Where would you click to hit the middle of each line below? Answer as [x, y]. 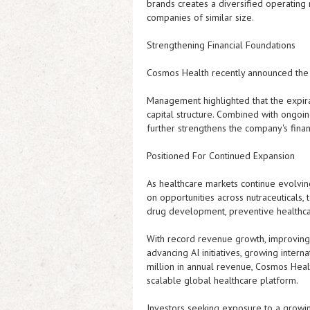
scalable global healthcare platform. [222, 280]
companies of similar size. [200, 17]
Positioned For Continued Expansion [221, 156]
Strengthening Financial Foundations [221, 45]
